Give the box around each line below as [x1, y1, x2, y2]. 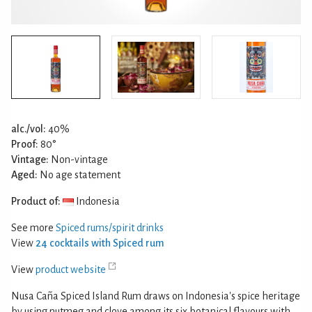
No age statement [38, 169, 120, 180]
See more [11, 221, 56, 233]
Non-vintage [49, 153, 108, 165]
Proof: [11, 138, 38, 150]
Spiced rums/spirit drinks [56, 221, 164, 233]
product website [36, 263, 106, 275]
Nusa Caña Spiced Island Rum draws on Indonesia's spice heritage [11, 290, 300, 302]
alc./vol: [11, 123, 46, 134]
